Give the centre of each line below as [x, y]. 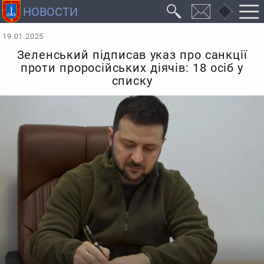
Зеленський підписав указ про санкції [132, 55]
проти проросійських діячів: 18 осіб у [132, 68]
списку [132, 81]
